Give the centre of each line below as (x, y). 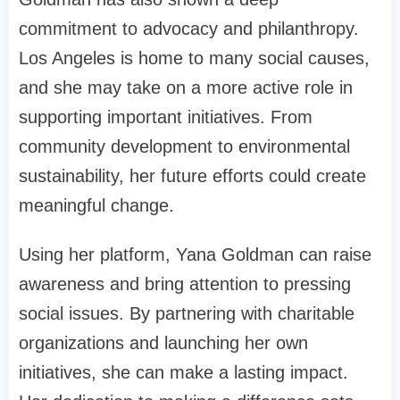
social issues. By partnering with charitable (187, 314)
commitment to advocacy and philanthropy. (189, 29)
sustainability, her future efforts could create (192, 176)
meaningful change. (96, 206)
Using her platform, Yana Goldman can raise (195, 255)
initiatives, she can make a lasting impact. (183, 373)
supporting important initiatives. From (166, 117)
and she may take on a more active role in (186, 88)
